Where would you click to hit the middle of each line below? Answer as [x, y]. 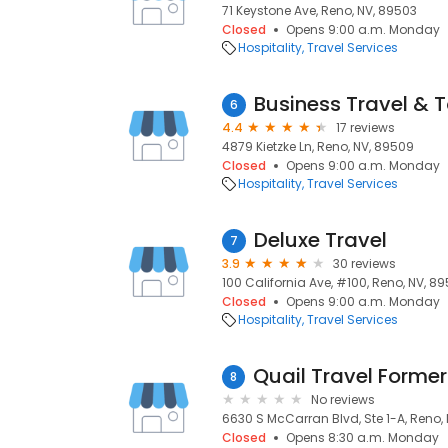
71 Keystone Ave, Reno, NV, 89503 [319, 10]
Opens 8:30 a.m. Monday [362, 437]
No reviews [343, 399]
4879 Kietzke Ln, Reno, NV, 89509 [318, 146]
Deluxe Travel [320, 240]
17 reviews [365, 127]
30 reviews [364, 263]
